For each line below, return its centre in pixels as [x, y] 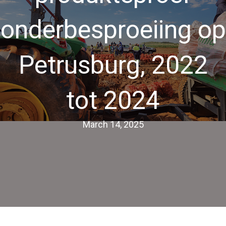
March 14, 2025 [113, 125]
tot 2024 [113, 101]
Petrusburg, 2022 [113, 65]
